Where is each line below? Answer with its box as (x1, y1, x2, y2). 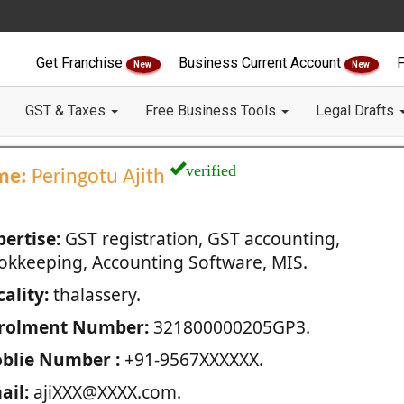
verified (185, 158, 236, 178)
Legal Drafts (316, 102, 398, 119)
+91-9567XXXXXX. (119, 347, 263, 372)
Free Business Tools (145, 102, 280, 119)
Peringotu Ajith (26, 167, 170, 188)
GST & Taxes (25, 102, 109, 119)
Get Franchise (36, 54, 126, 71)
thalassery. (48, 282, 141, 307)
